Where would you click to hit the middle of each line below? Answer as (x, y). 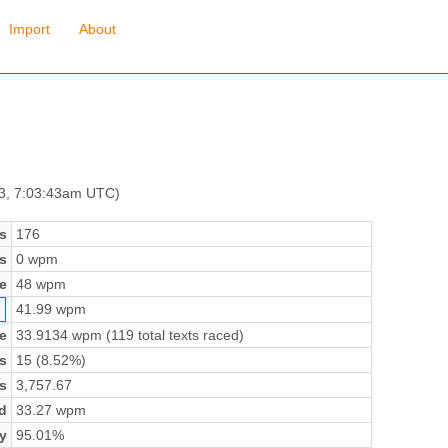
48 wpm (40, 283)
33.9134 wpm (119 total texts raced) (129, 334)
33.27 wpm (50, 409)
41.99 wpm (50, 308)
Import (29, 29)
